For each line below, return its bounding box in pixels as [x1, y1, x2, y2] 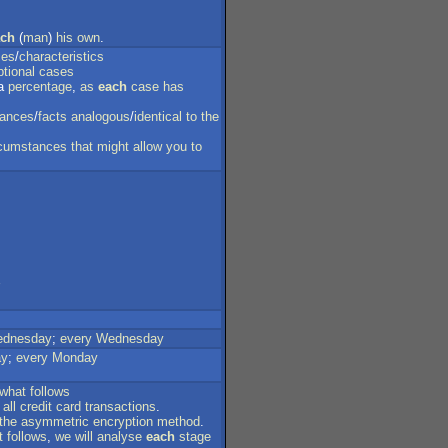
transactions [85, 399, 156, 414]
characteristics [19, 49, 104, 64]
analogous [71, 109, 130, 124]
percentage [8, 79, 72, 94]
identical [134, 109, 182, 124]
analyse [97, 429, 142, 444]
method [157, 414, 200, 429]
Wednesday [96, 331, 164, 346]
